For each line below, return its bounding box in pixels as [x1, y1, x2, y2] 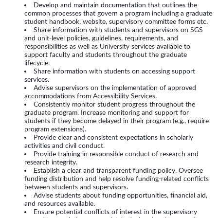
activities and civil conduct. [24, 142, 105, 150]
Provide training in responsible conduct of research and [34, 150, 199, 158]
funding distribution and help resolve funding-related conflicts [24, 175, 209, 183]
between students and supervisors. [24, 183, 128, 191]
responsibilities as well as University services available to [24, 42, 190, 51]
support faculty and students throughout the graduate [24, 51, 187, 59]
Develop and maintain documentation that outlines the [34, 1, 197, 9]
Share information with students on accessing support [34, 67, 195, 75]
